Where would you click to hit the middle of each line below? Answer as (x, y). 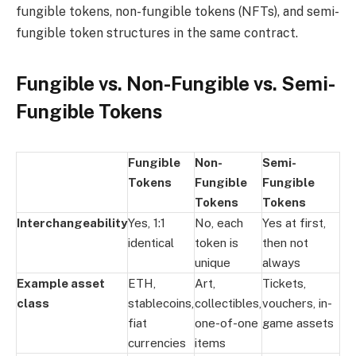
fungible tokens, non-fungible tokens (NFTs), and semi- (178, 12)
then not (285, 242)
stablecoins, (161, 303)
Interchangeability (72, 222)
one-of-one (226, 323)
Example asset (61, 283)
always (281, 262)
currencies (157, 342)
